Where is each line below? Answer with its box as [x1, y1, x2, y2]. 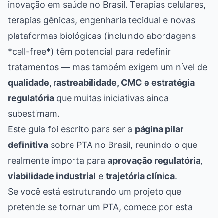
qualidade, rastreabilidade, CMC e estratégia [8, 77, 195, 88]
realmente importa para [8, 155, 108, 165]
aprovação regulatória [108, 155, 200, 165]
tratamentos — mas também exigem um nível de [8, 61, 207, 72]
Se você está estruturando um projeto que [8, 186, 181, 197]
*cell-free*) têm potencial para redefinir [8, 46, 171, 56]
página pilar [135, 124, 183, 134]
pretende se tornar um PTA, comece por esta [8, 201, 193, 212]
